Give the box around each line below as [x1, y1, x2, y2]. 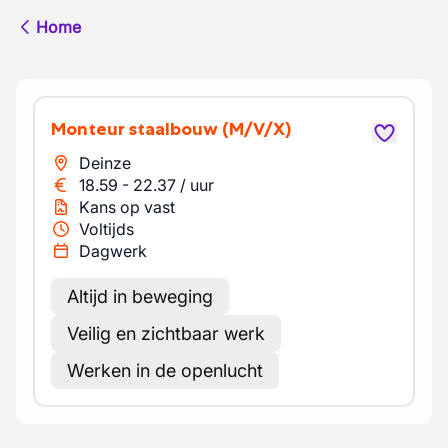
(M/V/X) [222, 118, 291, 140]
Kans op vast [79, 197, 175, 217]
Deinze [79, 153, 131, 173]
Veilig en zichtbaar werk [67, 323, 265, 344]
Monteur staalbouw [66, 118, 218, 140]
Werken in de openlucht [67, 360, 263, 381]
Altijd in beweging [67, 286, 213, 307]
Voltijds [79, 219, 134, 239]
